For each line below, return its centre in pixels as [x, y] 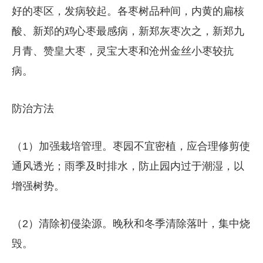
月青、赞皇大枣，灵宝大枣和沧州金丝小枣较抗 [122, 51]
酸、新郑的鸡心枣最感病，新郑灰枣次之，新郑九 [128, 31]
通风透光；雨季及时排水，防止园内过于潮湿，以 [128, 166]
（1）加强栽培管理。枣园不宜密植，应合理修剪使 [131, 146]
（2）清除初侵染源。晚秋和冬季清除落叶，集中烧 [131, 223]
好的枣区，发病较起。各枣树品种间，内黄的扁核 [128, 11]
